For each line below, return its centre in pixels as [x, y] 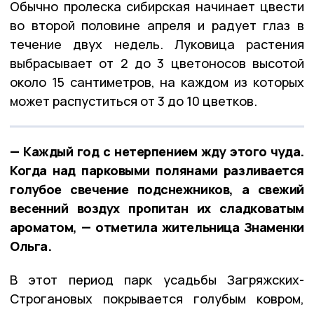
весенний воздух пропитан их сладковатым [157, 208]
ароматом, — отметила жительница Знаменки [157, 227]
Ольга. [31, 246]
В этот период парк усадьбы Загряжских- [157, 279]
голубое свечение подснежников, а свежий [157, 189]
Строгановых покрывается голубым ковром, [157, 298]
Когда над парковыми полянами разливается [157, 170]
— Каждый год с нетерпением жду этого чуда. [157, 151]
